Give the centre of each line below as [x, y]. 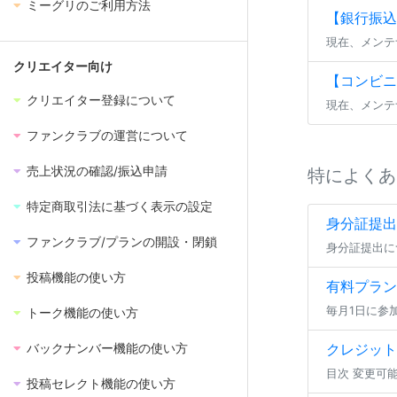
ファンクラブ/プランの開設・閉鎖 [122, 242]
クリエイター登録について [101, 100]
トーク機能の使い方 [82, 313]
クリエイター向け [63, 66]
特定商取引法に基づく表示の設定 [120, 206]
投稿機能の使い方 [76, 277]
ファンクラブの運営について [107, 136]
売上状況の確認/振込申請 [97, 171]
